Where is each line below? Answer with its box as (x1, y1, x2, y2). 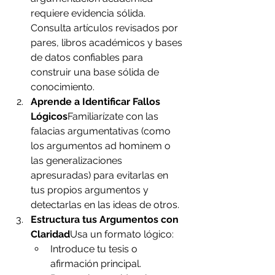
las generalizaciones (31, 155, 125, 167)
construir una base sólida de (31, 66, 161, 79)
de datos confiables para (31, 52, 145, 64)
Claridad (31, 228, 70, 241)
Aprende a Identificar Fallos (31, 96, 163, 108)
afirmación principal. (50, 258, 141, 270)
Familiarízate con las (68, 110, 161, 123)
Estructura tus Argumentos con (31, 214, 181, 226)
